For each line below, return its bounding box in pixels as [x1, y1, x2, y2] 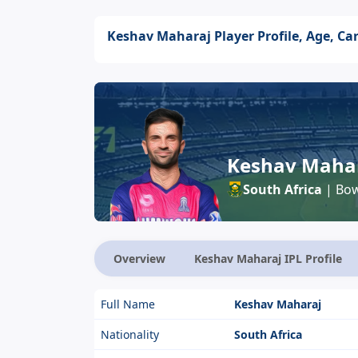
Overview [113, 251, 165, 266]
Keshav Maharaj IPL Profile [194, 251, 342, 266]
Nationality [101, 327, 159, 342]
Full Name [101, 296, 155, 312]
